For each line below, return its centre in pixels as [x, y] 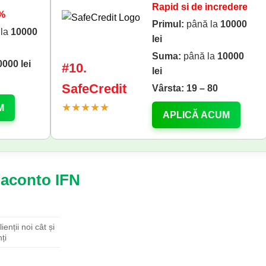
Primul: [168, 24]
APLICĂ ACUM [197, 115]
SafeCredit [94, 88]
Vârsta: [168, 88]
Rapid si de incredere [200, 7]
